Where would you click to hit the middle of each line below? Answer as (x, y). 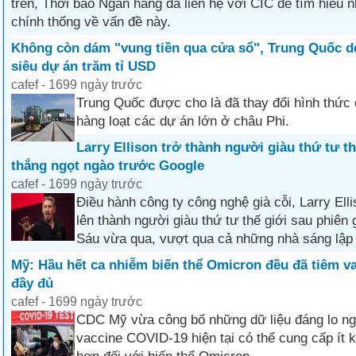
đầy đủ (32, 283)
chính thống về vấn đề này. (91, 22)
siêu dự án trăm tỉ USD (83, 66)
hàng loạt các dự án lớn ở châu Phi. (183, 121)
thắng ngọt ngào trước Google (108, 166)
